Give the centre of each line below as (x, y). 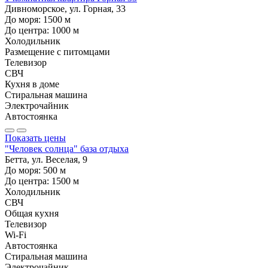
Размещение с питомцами (57, 51)
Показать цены (35, 138)
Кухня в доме (32, 84)
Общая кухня (32, 213)
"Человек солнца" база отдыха (67, 148)
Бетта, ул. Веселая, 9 (46, 159)
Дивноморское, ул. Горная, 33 (65, 8)
